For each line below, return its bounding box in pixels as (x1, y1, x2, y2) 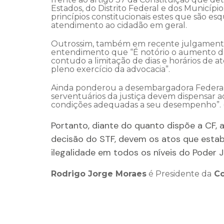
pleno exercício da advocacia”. (51, 64, 170, 74)
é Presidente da (146, 169, 211, 179)
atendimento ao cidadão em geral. (51, 20, 187, 30)
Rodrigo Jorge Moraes (51, 169, 146, 179)
